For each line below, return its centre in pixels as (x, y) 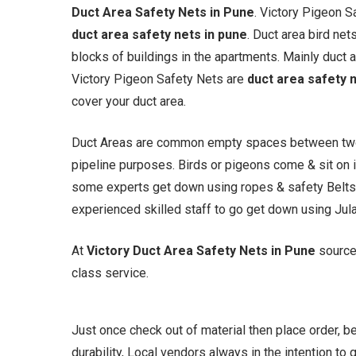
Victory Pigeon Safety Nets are (160, 79)
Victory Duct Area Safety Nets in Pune (203, 251)
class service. (110, 273)
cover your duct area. (129, 101)
